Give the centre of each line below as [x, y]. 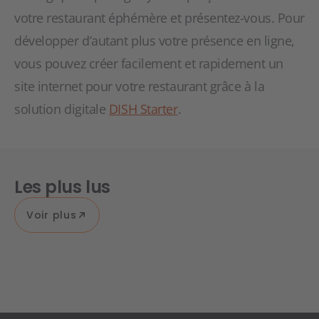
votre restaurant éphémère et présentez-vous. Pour [159, 18]
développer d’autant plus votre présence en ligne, [155, 41]
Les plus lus [62, 187]
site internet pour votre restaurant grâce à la [140, 86]
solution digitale [62, 109]
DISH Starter [143, 109]
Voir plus [52, 215]
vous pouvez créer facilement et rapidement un [149, 63]
